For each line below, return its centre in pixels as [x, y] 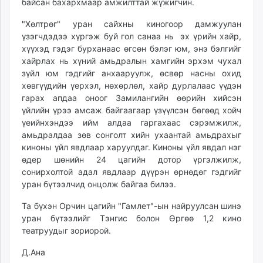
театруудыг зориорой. [67, 230]
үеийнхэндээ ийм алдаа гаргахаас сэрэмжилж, [132, 122]
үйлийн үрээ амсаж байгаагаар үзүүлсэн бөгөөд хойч [132, 110]
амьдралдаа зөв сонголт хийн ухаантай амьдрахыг [132, 135]
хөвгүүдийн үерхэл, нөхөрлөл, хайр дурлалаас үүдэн [132, 85]
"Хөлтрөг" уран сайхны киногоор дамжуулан [132, 24]
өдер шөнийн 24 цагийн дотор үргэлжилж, [132, 159]
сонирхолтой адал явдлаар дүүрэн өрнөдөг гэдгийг [132, 172]
